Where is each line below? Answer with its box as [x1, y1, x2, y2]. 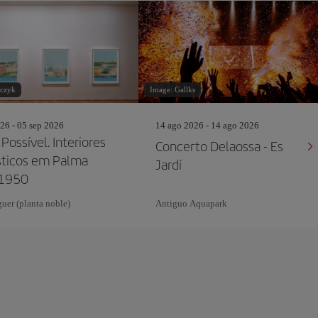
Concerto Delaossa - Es [155, 136, 284, 155]
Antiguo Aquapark [155, 198, 228, 209]
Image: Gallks [150, 85, 196, 94]
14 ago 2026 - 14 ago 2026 [155, 120, 260, 131]
